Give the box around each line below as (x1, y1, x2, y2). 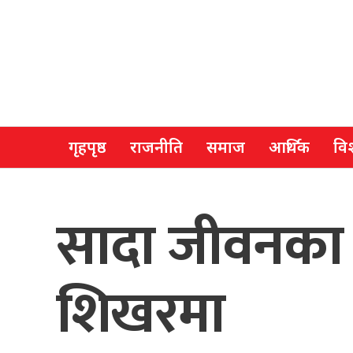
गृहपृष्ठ (69, 136, 106, 158)
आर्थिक (269, 136, 310, 158)
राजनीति (130, 136, 183, 158)
